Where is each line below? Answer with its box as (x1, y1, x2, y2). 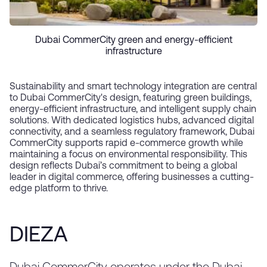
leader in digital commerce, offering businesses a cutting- (10, 173, 254, 183)
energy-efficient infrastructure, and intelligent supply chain (10, 105, 256, 115)
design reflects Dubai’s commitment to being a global (10, 162, 237, 172)
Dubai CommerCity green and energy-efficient (35, 36, 232, 46)
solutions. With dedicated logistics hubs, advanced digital (10, 116, 254, 126)
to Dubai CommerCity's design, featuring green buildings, (10, 94, 252, 104)
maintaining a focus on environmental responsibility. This (10, 150, 247, 160)
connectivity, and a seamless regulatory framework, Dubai (10, 128, 254, 138)
